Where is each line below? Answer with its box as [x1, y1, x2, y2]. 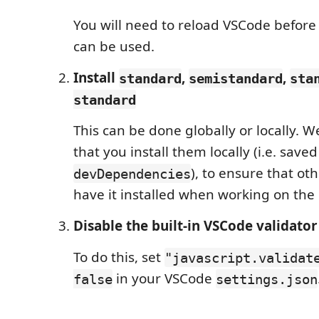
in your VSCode [113, 269, 216, 288]
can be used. [73, 37, 155, 56]
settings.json [216, 271, 318, 287]
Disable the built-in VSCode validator [73, 216, 318, 236]
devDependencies [73, 165, 191, 182]
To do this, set [73, 248, 164, 267]
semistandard [189, 70, 283, 86]
